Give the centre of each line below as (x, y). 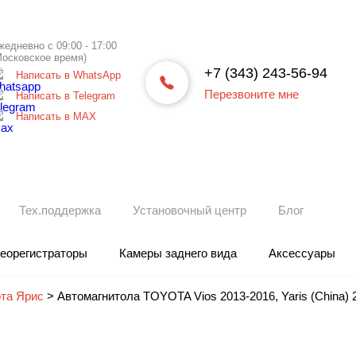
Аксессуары (302, 253)
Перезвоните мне (252, 94)
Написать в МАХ (56, 116)
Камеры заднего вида (178, 253)
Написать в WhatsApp (68, 75)
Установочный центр (190, 210)
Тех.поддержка (60, 210)
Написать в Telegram (66, 96)
